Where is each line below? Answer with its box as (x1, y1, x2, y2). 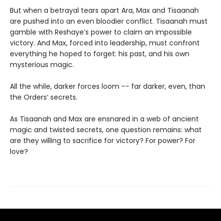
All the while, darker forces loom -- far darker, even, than (10, 81, 205, 92)
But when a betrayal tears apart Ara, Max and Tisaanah (10, 5, 199, 16)
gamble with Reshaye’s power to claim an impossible (10, 27, 192, 37)
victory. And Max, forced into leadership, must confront (10, 38, 200, 48)
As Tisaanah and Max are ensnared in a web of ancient (10, 114, 199, 124)
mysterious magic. (10, 60, 74, 70)
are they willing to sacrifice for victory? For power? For (10, 136, 195, 146)
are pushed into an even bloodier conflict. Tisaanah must (10, 16, 208, 27)
